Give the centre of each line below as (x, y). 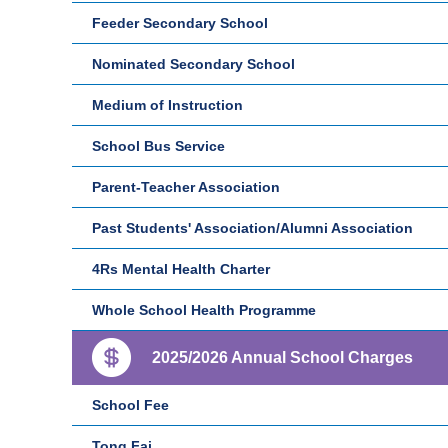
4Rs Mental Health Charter (181, 269)
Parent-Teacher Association (186, 187)
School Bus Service (158, 146)
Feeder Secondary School (180, 23)
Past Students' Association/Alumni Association (252, 228)
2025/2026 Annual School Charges (282, 357)
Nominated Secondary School (193, 64)
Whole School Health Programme (204, 310)
